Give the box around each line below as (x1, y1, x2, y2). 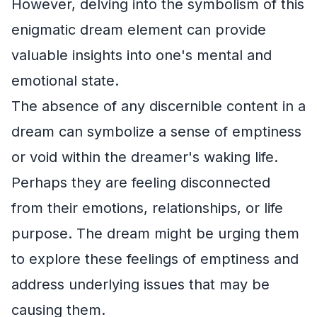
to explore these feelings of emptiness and (11, 250, 299, 267)
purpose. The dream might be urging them (11, 225, 299, 242)
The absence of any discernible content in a (11, 98, 306, 115)
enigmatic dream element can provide (11, 21, 266, 38)
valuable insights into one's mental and (11, 47, 272, 64)
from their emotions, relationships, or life (11, 200, 283, 217)
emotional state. (11, 72, 119, 89)
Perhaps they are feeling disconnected (11, 174, 270, 191)
